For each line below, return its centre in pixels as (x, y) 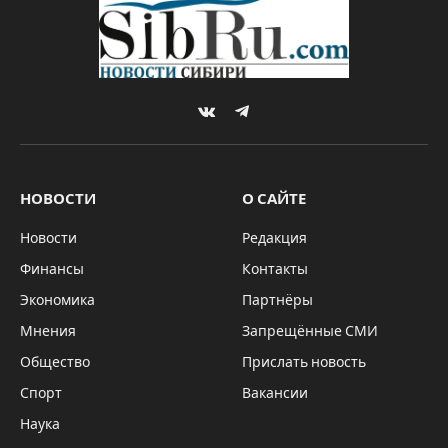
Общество (55, 363)
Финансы (52, 270)
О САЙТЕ (274, 199)
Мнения (48, 332)
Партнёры (277, 301)
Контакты (275, 270)
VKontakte (239, 121)
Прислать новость (304, 363)
